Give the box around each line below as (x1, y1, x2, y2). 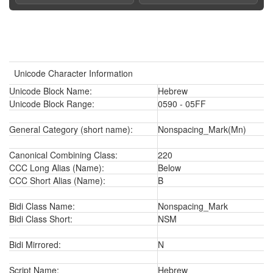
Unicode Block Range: (9, 97, 94, 110)
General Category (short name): (9, 123, 133, 135)
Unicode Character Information (14, 67, 133, 79)
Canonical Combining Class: (9, 149, 118, 161)
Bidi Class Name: (9, 200, 75, 212)
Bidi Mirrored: (9, 238, 61, 250)
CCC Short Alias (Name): (9, 174, 105, 186)
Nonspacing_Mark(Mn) (158, 123, 246, 135)
